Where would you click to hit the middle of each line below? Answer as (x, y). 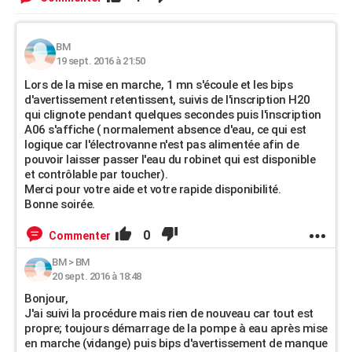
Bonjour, (46, 299)
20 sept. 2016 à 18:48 (97, 276)
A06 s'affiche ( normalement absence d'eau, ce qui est (165, 130)
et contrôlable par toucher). (96, 174)
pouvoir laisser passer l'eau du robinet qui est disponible (170, 159)
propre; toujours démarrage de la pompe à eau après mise (176, 328)
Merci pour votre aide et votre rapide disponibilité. (152, 189)
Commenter (80, 236)
